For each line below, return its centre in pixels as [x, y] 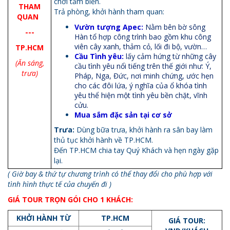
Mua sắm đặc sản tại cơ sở [123, 114]
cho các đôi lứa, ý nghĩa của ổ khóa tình [141, 85]
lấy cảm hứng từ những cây [171, 56]
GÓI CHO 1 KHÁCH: [100, 199]
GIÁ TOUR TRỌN [37, 199]
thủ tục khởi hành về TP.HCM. [103, 140]
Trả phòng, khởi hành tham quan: [110, 11]
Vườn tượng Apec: [109, 27]
